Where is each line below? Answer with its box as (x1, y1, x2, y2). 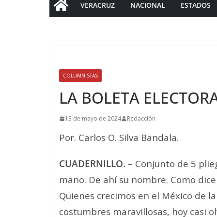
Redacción (127, 114, 155, 123)
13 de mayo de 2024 (65, 114, 121, 123)
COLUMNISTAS (63, 72, 98, 79)
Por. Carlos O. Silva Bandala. (59, 131, 179, 143)
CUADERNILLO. (59, 157, 125, 170)
